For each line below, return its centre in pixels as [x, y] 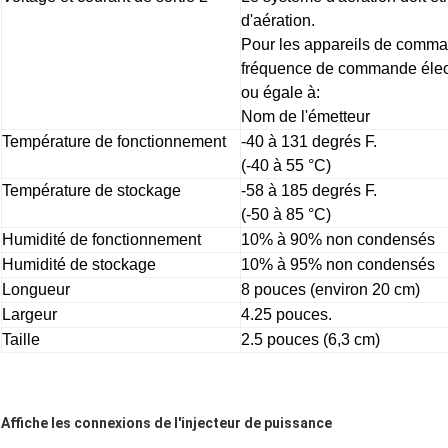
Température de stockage [91, 190]
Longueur [36, 289]
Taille [21, 339]
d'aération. [278, 20]
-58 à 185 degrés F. [309, 190]
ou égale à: [280, 92]
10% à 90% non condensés [338, 239]
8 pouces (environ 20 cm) [330, 289]
